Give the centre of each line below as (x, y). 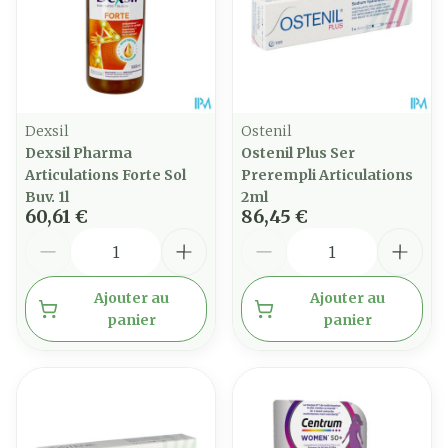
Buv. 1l (47, 197)
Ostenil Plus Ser (298, 153)
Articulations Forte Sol (105, 175)
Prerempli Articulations (327, 175)
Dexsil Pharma (78, 153)
